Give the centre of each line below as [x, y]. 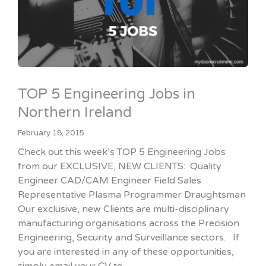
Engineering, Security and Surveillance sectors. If [129, 237]
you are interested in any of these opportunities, [126, 252]
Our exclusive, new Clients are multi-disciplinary [123, 209]
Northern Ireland [75, 113]
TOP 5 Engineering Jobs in [107, 94]
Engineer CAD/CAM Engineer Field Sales [110, 180]
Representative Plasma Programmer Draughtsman [132, 195]
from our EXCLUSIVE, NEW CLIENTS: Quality [120, 166]
